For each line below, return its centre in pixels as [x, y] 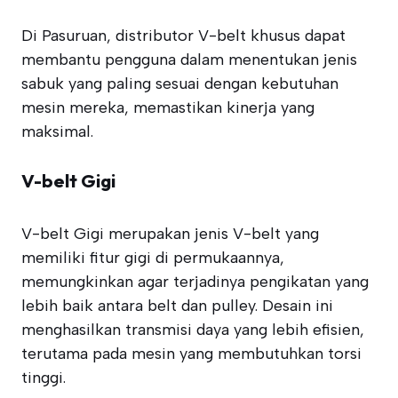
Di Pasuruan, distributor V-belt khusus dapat [183, 36]
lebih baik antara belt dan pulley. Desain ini [177, 306]
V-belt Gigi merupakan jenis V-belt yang [170, 234]
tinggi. [44, 378]
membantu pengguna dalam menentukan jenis [189, 60]
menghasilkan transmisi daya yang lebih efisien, [193, 330]
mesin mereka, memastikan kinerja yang [168, 107]
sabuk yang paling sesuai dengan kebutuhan [180, 84]
